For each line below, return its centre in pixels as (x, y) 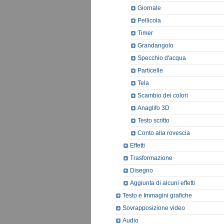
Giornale (149, 8)
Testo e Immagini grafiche (157, 195)
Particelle (150, 70)
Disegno (141, 170)
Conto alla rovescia (164, 133)
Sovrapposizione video (154, 208)
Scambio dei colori (163, 95)
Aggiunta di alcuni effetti (162, 183)
